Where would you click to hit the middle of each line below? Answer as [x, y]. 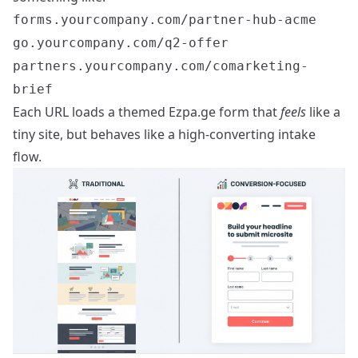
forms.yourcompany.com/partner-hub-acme [165, 20]
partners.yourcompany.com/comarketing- [161, 66]
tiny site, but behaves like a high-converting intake [164, 134]
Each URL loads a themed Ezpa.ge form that [147, 112]
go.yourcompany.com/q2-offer [121, 43]
